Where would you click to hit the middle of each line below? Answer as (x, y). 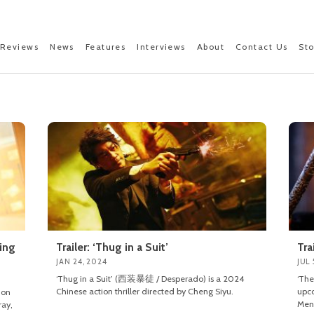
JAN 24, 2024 (82, 262)
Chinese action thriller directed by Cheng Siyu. (145, 292)
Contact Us (262, 47)
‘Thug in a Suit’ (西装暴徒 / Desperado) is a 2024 (150, 279)
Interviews (161, 47)
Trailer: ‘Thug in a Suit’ (112, 247)
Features (105, 47)
